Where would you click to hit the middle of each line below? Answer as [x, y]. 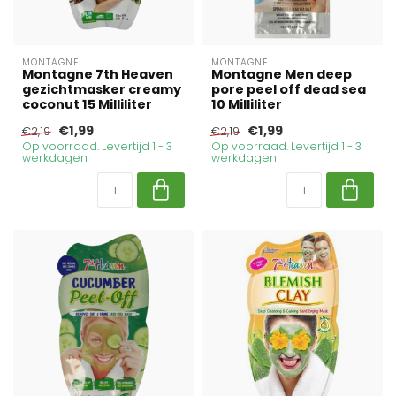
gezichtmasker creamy [102, 89]
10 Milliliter [247, 104]
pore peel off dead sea [289, 89]
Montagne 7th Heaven [98, 74]
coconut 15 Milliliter [87, 104]
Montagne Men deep [282, 74]
